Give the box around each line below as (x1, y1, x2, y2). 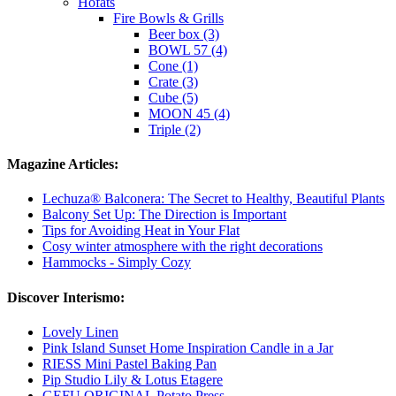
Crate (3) (148, 73, 198, 89)
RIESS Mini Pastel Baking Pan (42, 355, 217, 371)
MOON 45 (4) (148, 105, 230, 121)
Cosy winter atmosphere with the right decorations (42, 239, 323, 255)
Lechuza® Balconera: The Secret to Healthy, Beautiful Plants (42, 191, 385, 207)
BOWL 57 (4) (148, 42, 227, 57)
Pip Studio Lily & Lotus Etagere (42, 371, 223, 387)
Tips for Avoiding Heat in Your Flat (42, 223, 240, 239)
